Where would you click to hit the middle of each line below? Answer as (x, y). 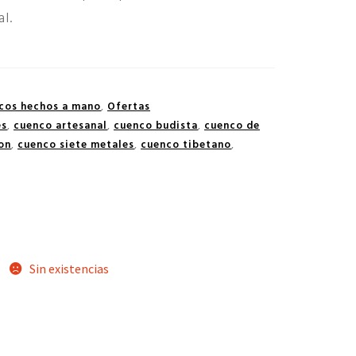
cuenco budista (156, 126)
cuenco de (232, 126)
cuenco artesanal (60, 126)
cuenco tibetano (186, 145)
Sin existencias (69, 268)
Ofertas (129, 107)
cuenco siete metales (76, 145)
